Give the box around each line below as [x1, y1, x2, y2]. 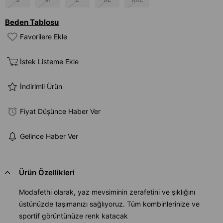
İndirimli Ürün [20, 82, 62, 91]
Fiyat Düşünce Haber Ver [20, 107, 101, 116]
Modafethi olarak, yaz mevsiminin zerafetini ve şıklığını [19, 187, 195, 196]
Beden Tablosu [5, 17, 59, 27]
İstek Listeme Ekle [20, 57, 79, 66]
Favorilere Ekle [20, 32, 67, 41]
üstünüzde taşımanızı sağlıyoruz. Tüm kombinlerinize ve [19, 199, 200, 208]
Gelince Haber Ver [20, 132, 78, 141]
